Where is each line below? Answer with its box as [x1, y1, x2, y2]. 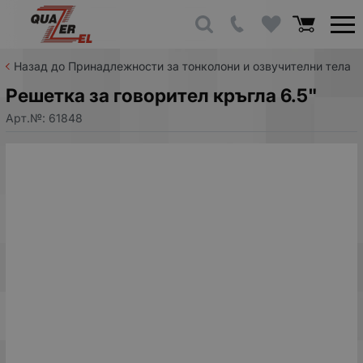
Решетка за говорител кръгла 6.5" [6, 84, 318, 106]
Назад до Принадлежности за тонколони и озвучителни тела [14, 59, 351, 73]
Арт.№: [6, 110, 49, 125]
